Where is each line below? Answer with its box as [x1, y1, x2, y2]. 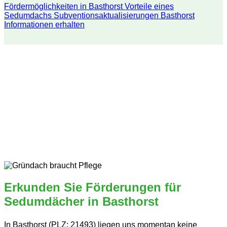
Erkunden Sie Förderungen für [4, 180, 181, 194]
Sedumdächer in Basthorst [4, 194, 159, 208]
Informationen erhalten [4, 20, 85, 29]
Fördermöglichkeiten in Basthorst [4, 2, 123, 11]
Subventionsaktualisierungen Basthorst [54, 11, 195, 20]
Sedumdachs [4, 11, 52, 20]
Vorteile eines [125, 2, 174, 11]
